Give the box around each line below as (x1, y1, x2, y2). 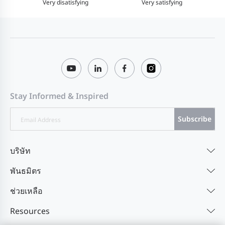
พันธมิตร (10, 165, 41, 176)
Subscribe (177, 114, 211, 124)
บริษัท (10, 145, 31, 156)
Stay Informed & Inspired (10, 90, 108, 101)
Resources (10, 205, 50, 216)
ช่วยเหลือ (10, 185, 43, 196)
